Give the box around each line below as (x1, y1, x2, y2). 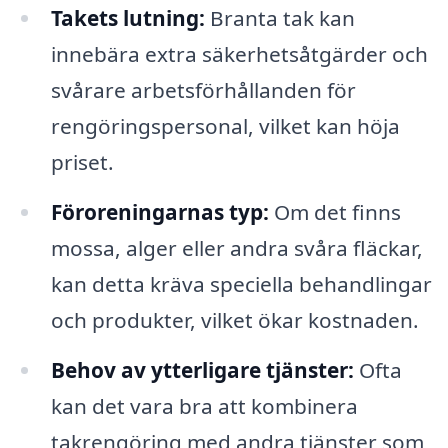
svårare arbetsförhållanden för (50, 76, 356, 105)
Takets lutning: (50, 4, 205, 33)
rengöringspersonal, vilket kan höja (50, 112, 400, 141)
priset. (50, 148, 114, 177)
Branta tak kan (204, 4, 355, 33)
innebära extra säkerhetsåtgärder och (50, 40, 428, 69)
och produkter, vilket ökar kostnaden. (50, 306, 419, 335)
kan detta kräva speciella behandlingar (50, 270, 432, 299)
